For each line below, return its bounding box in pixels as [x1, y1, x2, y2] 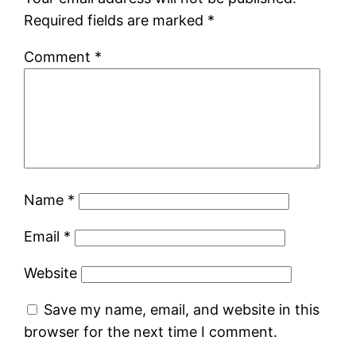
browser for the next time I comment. [24, 323, 278, 340]
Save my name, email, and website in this [44, 300, 320, 318]
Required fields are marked [24, 11, 208, 29]
